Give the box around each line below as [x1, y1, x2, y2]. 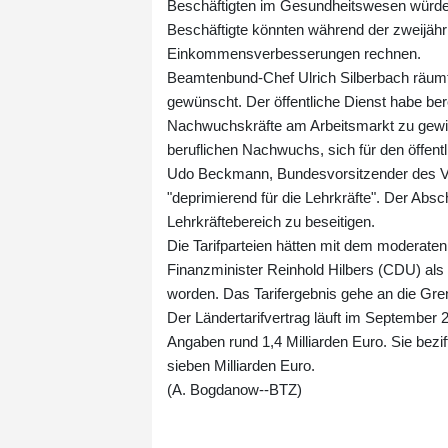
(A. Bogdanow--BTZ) [167, 380, 302, 398]
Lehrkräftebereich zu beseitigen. [167, 212, 375, 230]
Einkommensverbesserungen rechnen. [167, 44, 421, 62]
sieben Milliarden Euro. [167, 356, 315, 374]
